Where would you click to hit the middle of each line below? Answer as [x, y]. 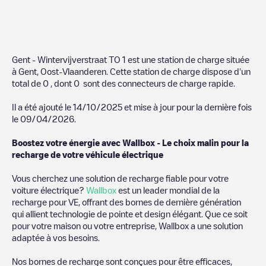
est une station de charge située [188, 59]
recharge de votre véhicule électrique [88, 154]
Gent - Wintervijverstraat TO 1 [69, 59]
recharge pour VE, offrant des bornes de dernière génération [126, 202]
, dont [61, 83]
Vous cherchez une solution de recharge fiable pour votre [120, 178]
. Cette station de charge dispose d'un [178, 71]
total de [27, 83]
